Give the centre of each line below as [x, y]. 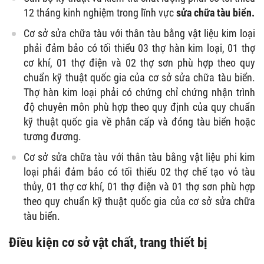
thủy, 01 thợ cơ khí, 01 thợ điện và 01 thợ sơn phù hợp [139, 187]
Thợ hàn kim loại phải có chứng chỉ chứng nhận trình [139, 93]
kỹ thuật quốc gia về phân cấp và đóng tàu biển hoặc [139, 122]
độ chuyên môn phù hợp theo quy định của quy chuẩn [139, 107]
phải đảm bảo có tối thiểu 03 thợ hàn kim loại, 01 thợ [139, 48]
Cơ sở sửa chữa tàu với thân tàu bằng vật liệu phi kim [139, 157]
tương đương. [52, 137]
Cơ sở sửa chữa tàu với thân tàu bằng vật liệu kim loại [139, 34]
